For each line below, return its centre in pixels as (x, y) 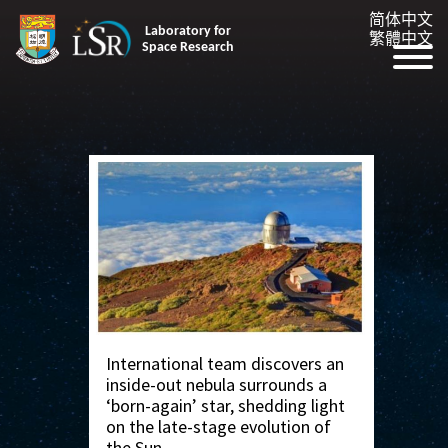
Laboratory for (188, 31)
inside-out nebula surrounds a (216, 385)
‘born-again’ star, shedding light (225, 406)
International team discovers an (225, 364)
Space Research (188, 47)
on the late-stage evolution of (218, 427)
